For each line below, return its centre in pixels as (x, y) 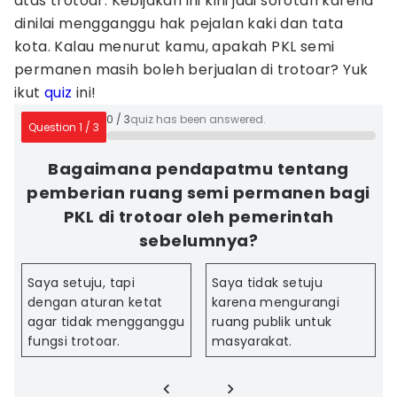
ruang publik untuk (272, 322)
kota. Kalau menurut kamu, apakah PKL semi (175, 47)
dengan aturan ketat (95, 302)
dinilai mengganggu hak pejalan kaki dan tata (179, 23)
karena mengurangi (276, 302)
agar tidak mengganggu (106, 322)
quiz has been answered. (198, 119)
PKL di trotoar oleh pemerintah (198, 217)
